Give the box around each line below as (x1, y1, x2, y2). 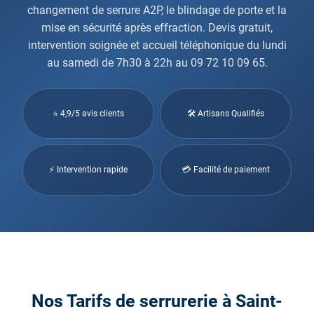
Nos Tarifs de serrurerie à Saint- (32, 290, 282, 311)
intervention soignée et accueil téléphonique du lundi (27, 38, 287, 52)
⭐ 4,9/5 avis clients (53, 108, 124, 118)
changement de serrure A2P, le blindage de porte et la (27, 3, 287, 17)
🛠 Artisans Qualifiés (187, 108, 264, 118)
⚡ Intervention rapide (49, 165, 128, 175)
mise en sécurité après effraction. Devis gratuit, (41, 20, 273, 34)
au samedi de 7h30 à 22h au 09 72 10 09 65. (46, 55, 268, 69)
